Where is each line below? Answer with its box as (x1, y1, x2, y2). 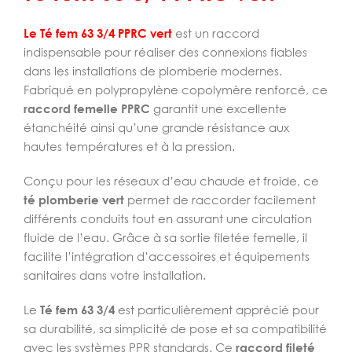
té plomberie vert (24, 192, 124, 207)
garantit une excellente (150, 101, 287, 115)
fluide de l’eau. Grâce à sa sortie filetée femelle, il (24, 230, 307, 244)
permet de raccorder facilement (124, 192, 316, 207)
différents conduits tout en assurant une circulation (24, 211, 312, 225)
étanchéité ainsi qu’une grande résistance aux (24, 120, 289, 134)
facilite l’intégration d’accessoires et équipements (24, 249, 310, 263)
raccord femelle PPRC (24, 101, 150, 115)
